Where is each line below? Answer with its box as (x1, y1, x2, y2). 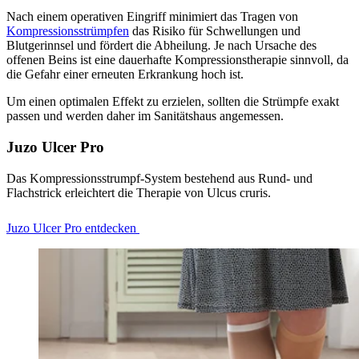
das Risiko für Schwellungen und (129, 24, 301, 38)
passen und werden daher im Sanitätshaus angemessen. (6, 109, 284, 123)
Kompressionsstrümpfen (6, 24, 129, 38)
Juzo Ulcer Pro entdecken (6, 220, 139, 235)
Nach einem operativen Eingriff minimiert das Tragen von (6, 10, 298, 24)
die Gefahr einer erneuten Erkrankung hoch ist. (6, 67, 244, 82)
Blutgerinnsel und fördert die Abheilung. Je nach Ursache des (6, 38, 317, 53)
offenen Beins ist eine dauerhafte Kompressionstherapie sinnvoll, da (6, 53, 349, 67)
